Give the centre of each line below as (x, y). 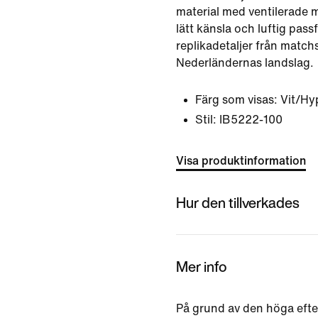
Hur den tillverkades (238, 202)
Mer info (202, 266)
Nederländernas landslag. (245, 63)
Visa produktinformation (241, 161)
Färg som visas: (236, 100)
